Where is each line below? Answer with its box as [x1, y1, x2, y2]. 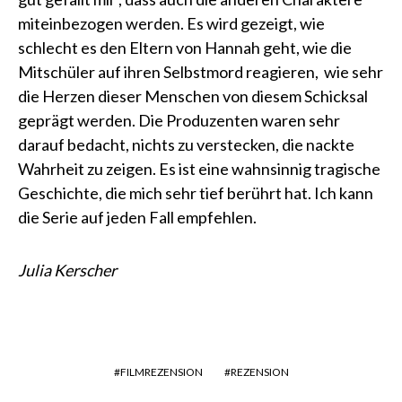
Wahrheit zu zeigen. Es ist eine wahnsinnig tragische [18, 159, 380, 179]
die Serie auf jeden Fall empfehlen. [18, 207, 257, 227]
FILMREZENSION [119, 365, 203, 379]
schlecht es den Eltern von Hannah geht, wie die [18, 38, 352, 57]
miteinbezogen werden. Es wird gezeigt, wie [18, 13, 325, 33]
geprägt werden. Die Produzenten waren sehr [18, 110, 340, 130]
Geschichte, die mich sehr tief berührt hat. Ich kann [18, 183, 373, 203]
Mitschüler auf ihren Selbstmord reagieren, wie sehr [18, 62, 383, 82]
